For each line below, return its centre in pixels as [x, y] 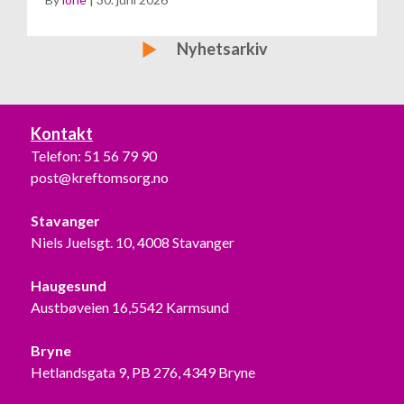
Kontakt [62, 133]
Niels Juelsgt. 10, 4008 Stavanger [133, 242]
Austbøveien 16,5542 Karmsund [130, 307]
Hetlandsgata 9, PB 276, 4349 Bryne [143, 372]
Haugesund [69, 285]
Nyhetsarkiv [222, 48]
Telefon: [57, 155]
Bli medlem [174, 46]
